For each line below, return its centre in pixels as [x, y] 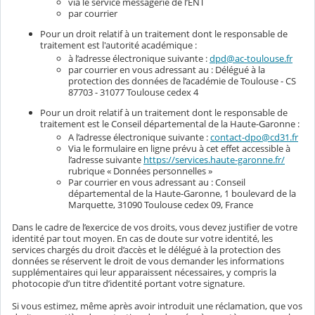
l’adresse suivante [106, 160]
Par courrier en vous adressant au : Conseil [157, 182]
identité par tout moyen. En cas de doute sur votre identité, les [142, 238]
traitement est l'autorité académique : [118, 45]
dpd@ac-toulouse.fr [251, 59]
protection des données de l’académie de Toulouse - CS [182, 81]
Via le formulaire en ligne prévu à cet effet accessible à [179, 148]
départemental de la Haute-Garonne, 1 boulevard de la [182, 193]
